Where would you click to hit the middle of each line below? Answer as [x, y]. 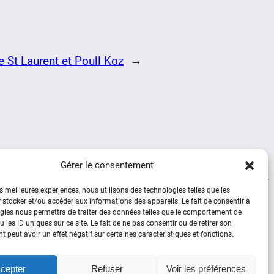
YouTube [87, 250]
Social [84, 212]
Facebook [72, 250]
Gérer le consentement [107, 165]
